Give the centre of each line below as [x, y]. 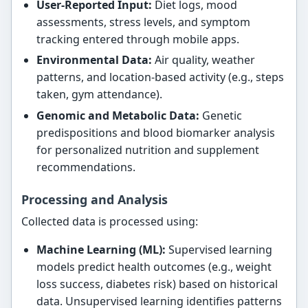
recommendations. [86, 167]
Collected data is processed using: [110, 221]
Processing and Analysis [95, 199]
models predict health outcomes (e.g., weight [154, 266]
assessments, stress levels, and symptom [143, 22]
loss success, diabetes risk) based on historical [157, 284]
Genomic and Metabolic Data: [118, 115]
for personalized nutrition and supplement [147, 150]
